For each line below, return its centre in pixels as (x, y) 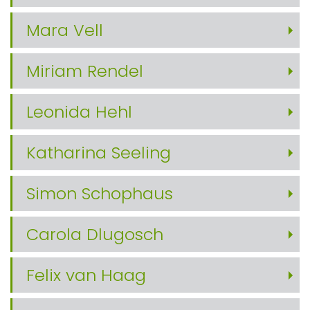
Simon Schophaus (100, 193)
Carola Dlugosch (95, 234)
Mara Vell (65, 30)
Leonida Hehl (79, 112)
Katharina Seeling (99, 153)
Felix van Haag (86, 275)
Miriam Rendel (85, 71)
